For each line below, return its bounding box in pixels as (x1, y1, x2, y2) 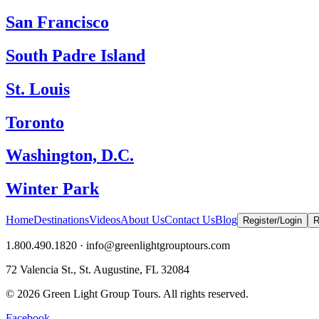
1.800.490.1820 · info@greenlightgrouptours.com (6, 239, 230, 252)
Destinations (33, 214, 89, 226)
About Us (120, 214, 164, 226)
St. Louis (6, 79, 70, 98)
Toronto (6, 113, 64, 132)
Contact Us (164, 214, 215, 226)
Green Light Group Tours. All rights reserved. (40, 288, 249, 300)
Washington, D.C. (6, 146, 134, 165)
